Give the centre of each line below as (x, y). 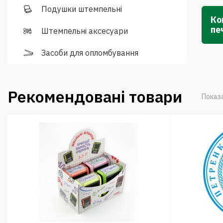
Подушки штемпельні (82, 9)
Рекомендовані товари (97, 96)
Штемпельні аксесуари (85, 31)
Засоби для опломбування (90, 53)
